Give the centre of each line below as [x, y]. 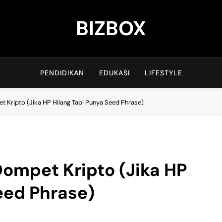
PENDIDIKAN [62, 73]
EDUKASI [114, 73]
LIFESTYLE [163, 73]
